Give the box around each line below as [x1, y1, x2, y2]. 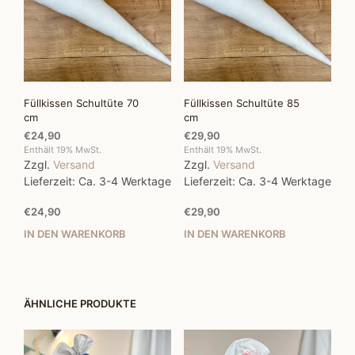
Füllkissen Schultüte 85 [183, 96, 300, 109]
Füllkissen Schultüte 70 [24, 96, 139, 109]
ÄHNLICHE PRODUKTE [24, 297, 136, 311]
